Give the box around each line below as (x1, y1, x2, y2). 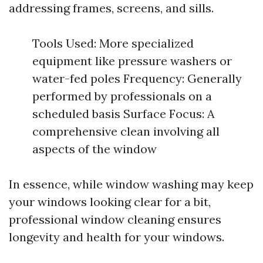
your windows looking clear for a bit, (9, 194, 211, 209)
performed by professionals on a (32, 89, 212, 103)
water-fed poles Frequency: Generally (32, 71, 242, 86)
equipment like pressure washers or (32, 53, 232, 68)
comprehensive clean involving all (32, 124, 220, 139)
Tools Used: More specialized (32, 36, 194, 50)
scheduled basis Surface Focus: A (32, 106, 215, 121)
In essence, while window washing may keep (9, 177, 254, 191)
